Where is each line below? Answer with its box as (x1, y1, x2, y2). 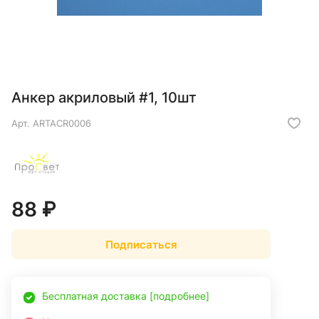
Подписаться (105, 237, 177, 251)
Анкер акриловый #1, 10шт (11, 89, 197, 107)
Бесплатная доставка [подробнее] (42, 290, 209, 303)
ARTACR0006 (33, 117, 91, 130)
